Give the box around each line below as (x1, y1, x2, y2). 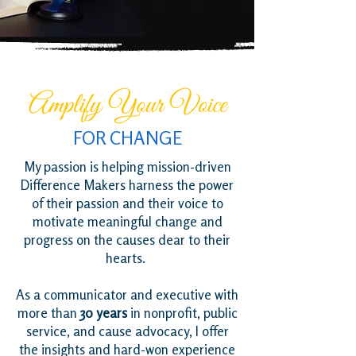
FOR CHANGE (72, 127, 182, 149)
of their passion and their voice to (31, 195, 223, 211)
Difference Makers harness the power (21, 177, 234, 193)
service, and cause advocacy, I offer (25, 323, 229, 339)
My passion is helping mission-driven (23, 159, 231, 175)
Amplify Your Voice (28, 87, 226, 123)
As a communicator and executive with (16, 287, 238, 303)
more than (17, 305, 80, 321)
